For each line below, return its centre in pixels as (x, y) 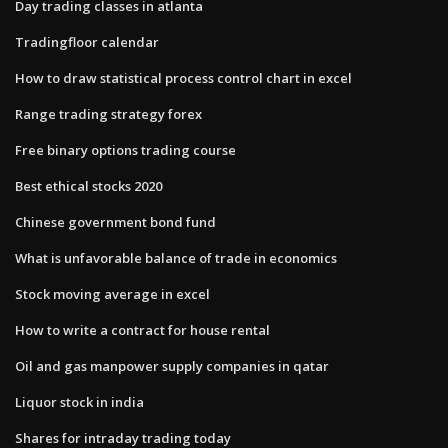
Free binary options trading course (125, 149)
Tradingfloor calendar (87, 41)
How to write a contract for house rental (142, 329)
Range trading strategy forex (108, 113)
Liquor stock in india (79, 401)
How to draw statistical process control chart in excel (183, 77)
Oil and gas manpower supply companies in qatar (172, 365)
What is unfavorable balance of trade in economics (176, 257)
